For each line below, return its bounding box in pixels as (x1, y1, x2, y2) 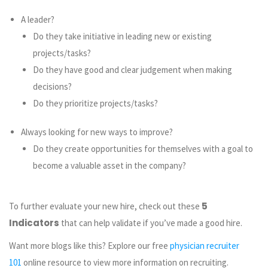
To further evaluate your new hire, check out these (9, 200, 202, 212)
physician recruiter (170, 239, 239, 251)
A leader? (21, 14, 54, 26)
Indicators (9, 217, 59, 230)
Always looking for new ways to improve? (21, 126, 173, 138)
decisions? (33, 81, 72, 93)
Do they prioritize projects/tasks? (33, 98, 158, 109)
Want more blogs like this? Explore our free (9, 239, 170, 251)
